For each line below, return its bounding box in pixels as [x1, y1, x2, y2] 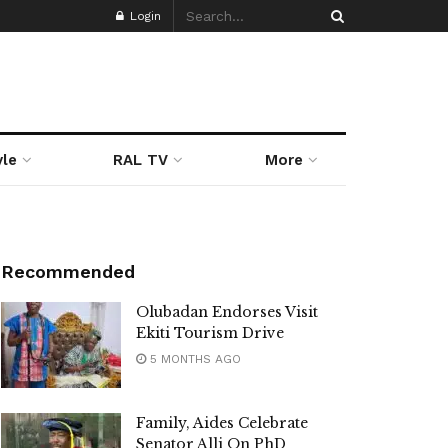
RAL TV [113, 151, 169, 169]
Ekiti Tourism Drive [136, 324, 284, 342]
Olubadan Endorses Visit [136, 303, 318, 321]
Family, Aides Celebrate [136, 413, 308, 432]
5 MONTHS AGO [146, 352, 241, 366]
